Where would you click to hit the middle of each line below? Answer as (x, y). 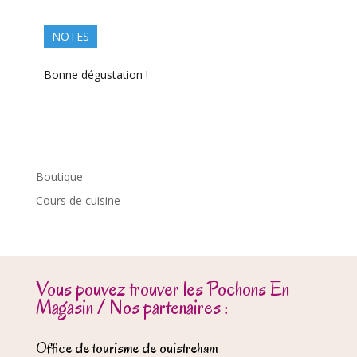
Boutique (59, 177)
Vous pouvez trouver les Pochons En (162, 289)
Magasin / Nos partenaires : (132, 308)
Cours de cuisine (78, 201)
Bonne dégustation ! (96, 75)
